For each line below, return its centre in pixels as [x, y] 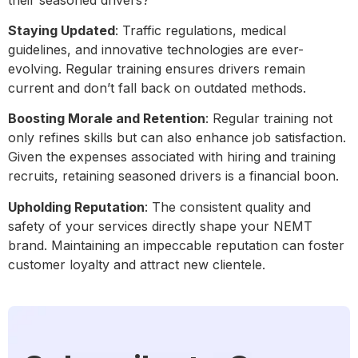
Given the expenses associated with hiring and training [172, 157]
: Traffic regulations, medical [201, 30]
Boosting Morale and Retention [107, 119]
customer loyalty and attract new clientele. [139, 264]
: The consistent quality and [228, 207]
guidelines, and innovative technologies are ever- [156, 49]
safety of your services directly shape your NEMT [160, 226]
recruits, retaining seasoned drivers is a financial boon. [175, 176]
